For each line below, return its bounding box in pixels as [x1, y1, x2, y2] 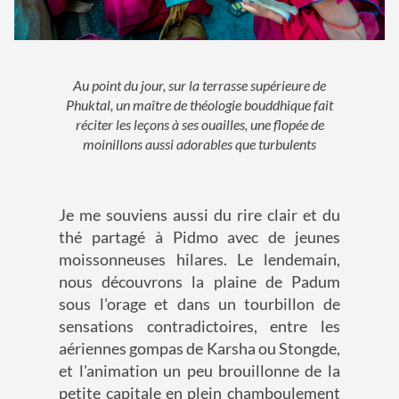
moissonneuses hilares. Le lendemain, [59, 249, 340, 270]
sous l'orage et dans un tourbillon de [59, 294, 340, 314]
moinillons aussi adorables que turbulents [83, 135, 316, 153]
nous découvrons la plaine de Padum [59, 272, 340, 292]
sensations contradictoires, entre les [59, 316, 340, 337]
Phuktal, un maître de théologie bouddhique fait [66, 96, 333, 114]
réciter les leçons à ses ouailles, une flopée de [75, 116, 324, 134]
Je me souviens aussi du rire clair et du [59, 205, 340, 225]
